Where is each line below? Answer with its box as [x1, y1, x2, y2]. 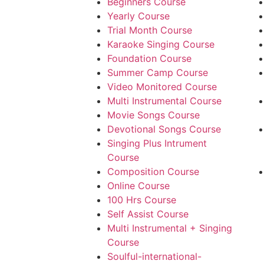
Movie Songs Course [107, 109, 200, 121]
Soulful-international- [107, 250, 202, 263]
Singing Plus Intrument [107, 137, 207, 150]
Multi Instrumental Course [107, 95, 222, 107]
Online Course [107, 180, 170, 192]
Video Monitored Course [107, 81, 217, 93]
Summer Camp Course [107, 67, 208, 79]
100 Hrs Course [107, 194, 176, 206]
